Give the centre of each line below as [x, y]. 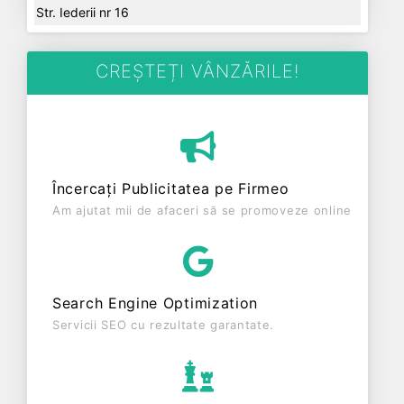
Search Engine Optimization [156, 303]
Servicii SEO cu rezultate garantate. [164, 325]
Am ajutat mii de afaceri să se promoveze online [202, 210]
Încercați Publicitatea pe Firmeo [171, 188]
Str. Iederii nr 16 [83, 12]
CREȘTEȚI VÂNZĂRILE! [197, 71]
